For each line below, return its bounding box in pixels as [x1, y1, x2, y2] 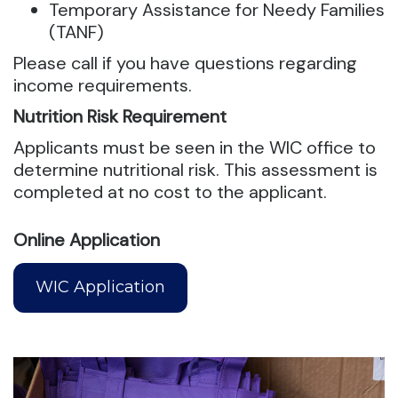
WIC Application [36, 277, 166, 298]
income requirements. [13, 74, 192, 97]
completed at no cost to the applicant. [13, 180, 327, 203]
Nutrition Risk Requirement [13, 105, 227, 128]
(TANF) [49, 20, 104, 44]
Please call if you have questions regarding [13, 52, 357, 75]
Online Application [13, 228, 160, 251]
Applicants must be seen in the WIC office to [13, 136, 376, 159]
